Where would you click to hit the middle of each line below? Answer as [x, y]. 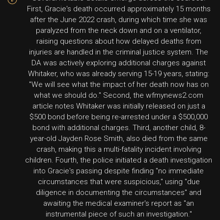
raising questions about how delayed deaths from [119, 41]
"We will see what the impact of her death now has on [119, 84]
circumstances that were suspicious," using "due [119, 182]
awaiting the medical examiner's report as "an [119, 203]
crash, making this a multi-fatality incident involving [119, 149]
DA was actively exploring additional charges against [119, 63]
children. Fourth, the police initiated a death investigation [119, 160]
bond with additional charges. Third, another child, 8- [119, 128]
